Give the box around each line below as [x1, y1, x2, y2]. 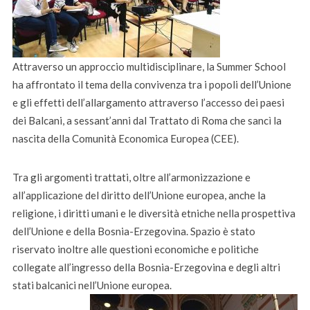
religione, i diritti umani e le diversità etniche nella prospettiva [12, 207, 295, 220]
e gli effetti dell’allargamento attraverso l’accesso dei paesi [12, 96, 284, 109]
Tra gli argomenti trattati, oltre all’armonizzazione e [12, 171, 250, 184]
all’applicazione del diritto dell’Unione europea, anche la [12, 189, 266, 202]
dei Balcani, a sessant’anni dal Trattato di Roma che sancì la [12, 114, 282, 127]
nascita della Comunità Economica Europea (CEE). [12, 132, 239, 145]
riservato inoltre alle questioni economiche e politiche [12, 243, 259, 256]
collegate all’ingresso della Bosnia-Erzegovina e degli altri [12, 261, 280, 274]
